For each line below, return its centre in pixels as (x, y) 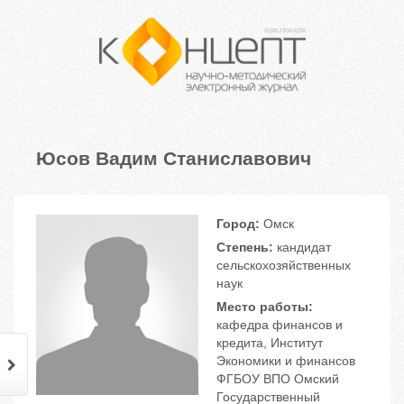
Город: (238, 224)
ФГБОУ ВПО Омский (278, 379)
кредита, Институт (270, 343)
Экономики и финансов (286, 361)
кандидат (302, 248)
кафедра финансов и (280, 325)
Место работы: (265, 307)
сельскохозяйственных (284, 266)
